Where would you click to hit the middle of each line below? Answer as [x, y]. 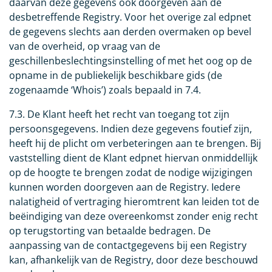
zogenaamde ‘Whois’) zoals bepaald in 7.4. [105, 90]
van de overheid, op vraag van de [85, 46]
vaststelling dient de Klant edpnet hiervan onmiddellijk [133, 158]
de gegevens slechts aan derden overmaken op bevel [130, 32]
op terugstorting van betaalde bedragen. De [110, 231]
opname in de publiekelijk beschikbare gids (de [116, 76]
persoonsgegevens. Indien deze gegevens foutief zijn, [131, 129]
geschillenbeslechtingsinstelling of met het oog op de [131, 61]
